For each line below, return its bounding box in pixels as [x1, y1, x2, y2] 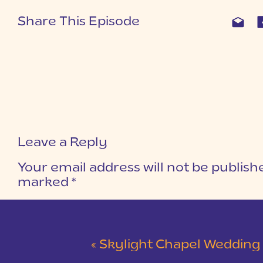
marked [18, 177, 72, 189]
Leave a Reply [18, 137, 107, 149]
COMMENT [18, 201, 65, 208]
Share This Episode [18, 16, 140, 28]
